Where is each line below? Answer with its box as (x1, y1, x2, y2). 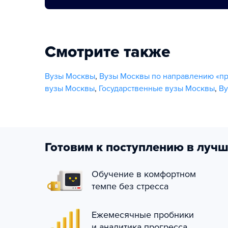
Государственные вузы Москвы (99, 83, 215, 94)
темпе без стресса (92, 181, 168, 192)
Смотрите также (45, 42, 170, 62)
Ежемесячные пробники (92, 209, 194, 220)
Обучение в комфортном (92, 168, 196, 180)
